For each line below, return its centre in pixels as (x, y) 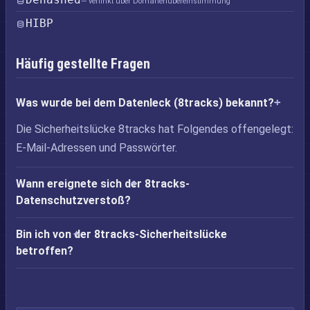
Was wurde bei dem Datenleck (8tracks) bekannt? (145, 103)
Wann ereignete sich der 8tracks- (103, 184)
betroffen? (45, 251)
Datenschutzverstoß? (73, 200)
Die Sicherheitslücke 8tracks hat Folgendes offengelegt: (155, 129)
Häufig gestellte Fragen (83, 64)
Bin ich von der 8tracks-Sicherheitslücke (121, 234)
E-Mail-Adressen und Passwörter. (97, 148)
